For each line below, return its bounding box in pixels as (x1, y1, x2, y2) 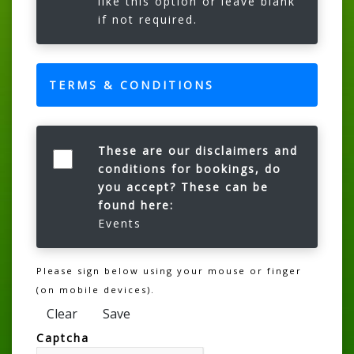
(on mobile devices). (36, 283, 155, 296)
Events (97, 215, 141, 231)
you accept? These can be (97, 179, 269, 194)
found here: (97, 197, 174, 213)
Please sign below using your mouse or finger (36, 264, 302, 277)
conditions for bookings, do (97, 160, 281, 176)
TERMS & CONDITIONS (49, 77, 214, 92)
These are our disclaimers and (97, 142, 298, 158)
